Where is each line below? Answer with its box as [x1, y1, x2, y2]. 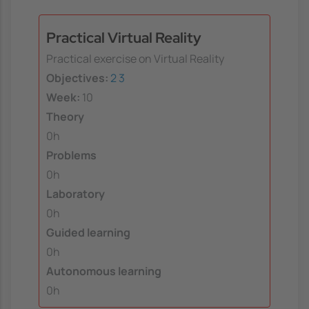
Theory [46, 109, 84, 125]
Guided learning [46, 225, 130, 241]
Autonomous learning [46, 263, 161, 279]
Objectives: [46, 70, 108, 86]
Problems [46, 148, 97, 163]
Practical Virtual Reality [46, 28, 201, 48]
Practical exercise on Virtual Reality [46, 51, 224, 67]
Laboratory [46, 186, 105, 202]
